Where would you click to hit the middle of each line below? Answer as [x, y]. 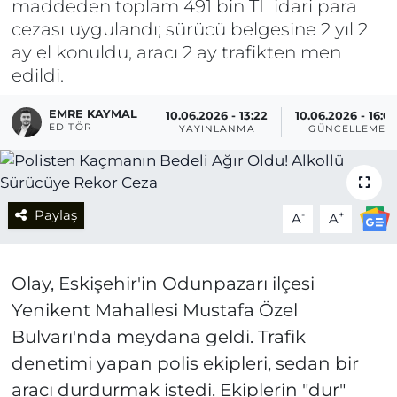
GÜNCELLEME [347, 129]
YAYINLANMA [217, 129]
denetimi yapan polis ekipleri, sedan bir [185, 363]
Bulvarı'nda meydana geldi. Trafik [158, 336]
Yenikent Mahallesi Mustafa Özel [154, 310]
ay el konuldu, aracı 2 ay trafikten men [176, 52]
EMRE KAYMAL [93, 113]
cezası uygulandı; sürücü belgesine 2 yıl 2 [189, 29]
